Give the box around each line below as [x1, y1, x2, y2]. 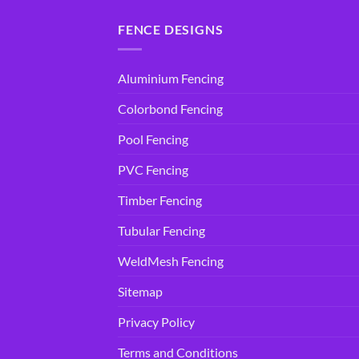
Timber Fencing [118, 192, 202, 208]
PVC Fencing [118, 161, 188, 177]
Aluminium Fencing [118, 70, 224, 86]
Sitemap [118, 283, 163, 299]
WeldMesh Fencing [118, 252, 224, 268]
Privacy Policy [118, 313, 195, 329]
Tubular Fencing [118, 222, 205, 238]
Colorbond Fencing [118, 100, 223, 116]
